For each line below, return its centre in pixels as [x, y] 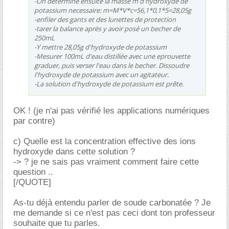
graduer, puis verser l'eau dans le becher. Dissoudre [112, 65]
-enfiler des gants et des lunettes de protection [105, 19]
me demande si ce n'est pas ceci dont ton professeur [114, 213]
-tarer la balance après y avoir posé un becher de [107, 29]
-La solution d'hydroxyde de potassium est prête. [109, 84]
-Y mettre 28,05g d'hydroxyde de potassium [100, 47]
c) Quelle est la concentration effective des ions [105, 141]
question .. [33, 172]
